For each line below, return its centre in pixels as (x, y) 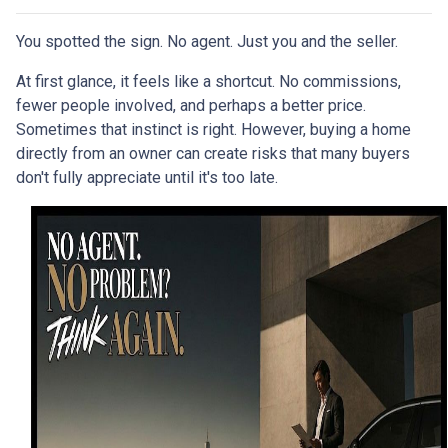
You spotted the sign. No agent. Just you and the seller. (207, 42)
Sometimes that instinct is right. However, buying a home (213, 130)
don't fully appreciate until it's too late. (147, 178)
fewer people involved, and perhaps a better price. (191, 106)
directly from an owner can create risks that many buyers (213, 154)
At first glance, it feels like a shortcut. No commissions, (208, 82)
